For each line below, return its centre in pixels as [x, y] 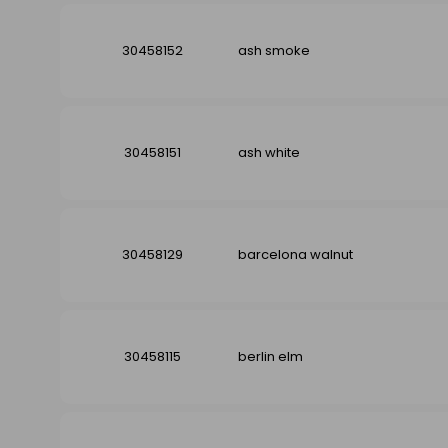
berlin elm [270, 356]
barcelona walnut [295, 254]
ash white [269, 152]
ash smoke [274, 50]
